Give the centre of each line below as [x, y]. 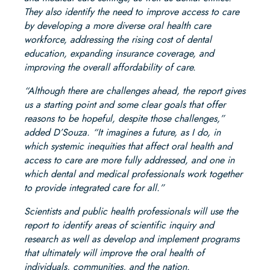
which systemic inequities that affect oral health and [128, 146]
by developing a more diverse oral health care [118, 26]
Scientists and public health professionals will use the [131, 212]
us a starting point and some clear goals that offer [125, 105]
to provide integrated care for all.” [94, 188]
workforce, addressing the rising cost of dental [118, 40]
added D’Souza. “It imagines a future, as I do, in [122, 133]
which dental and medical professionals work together [133, 174]
